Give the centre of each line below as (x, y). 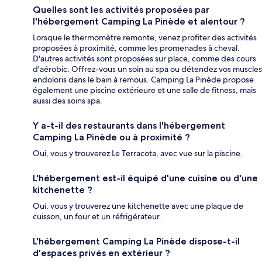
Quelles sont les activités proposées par (121, 10)
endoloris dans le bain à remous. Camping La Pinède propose (143, 80)
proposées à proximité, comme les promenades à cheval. (136, 48)
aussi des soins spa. (68, 101)
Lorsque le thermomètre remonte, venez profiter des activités (145, 38)
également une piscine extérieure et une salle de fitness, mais (144, 90)
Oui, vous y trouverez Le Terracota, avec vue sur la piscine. (138, 154)
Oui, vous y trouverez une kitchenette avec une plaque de (138, 206)
